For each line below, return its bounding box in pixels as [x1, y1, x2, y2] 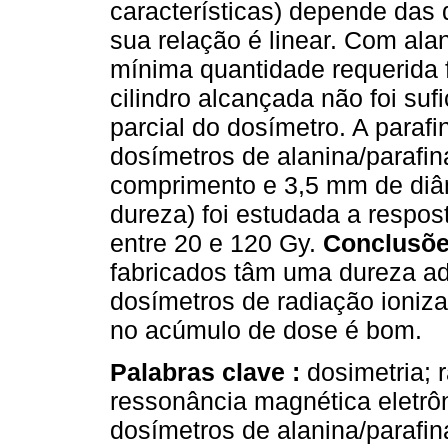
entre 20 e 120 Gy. [110, 229, 323, 258]
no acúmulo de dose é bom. [110, 316, 422, 345]
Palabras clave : [110, 358, 307, 387]
